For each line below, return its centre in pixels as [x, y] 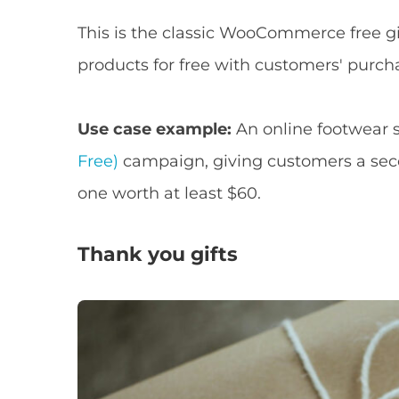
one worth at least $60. [170, 194]
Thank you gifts [158, 255]
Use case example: [155, 130]
